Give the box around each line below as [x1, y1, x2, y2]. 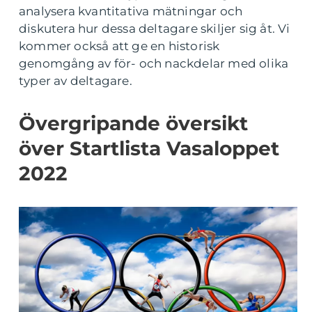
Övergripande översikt [19, 111, 248, 135]
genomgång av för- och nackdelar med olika [19, 56, 289, 70]
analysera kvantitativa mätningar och [19, 4, 243, 18]
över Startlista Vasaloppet [19, 136, 279, 160]
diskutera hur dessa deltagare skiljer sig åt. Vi [19, 22, 290, 36]
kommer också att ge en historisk [19, 39, 220, 53]
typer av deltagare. [19, 74, 132, 88]
